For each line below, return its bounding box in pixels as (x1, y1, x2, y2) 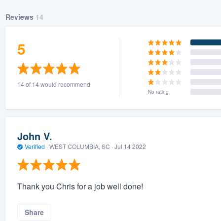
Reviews (5, 11, 36, 22)
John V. (17, 129, 52, 144)
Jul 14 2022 (114, 142, 146, 151)
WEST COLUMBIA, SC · (47, 142, 114, 151)
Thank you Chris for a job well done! (17, 180, 143, 192)
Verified (23, 142, 46, 151)
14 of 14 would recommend (17, 79, 90, 88)
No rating (148, 88, 169, 95)
